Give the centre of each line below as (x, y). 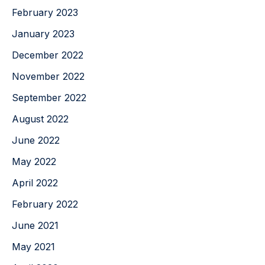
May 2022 (34, 161)
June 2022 (36, 140)
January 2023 (43, 33)
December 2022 (48, 55)
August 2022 (40, 119)
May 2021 (33, 246)
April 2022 (35, 182)
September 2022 (49, 97)
